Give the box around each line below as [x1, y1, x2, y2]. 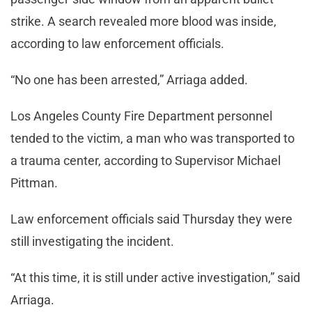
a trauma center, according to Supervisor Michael [10, 153, 281, 169]
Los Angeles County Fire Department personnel [10, 109, 272, 124]
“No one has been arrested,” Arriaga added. [10, 72, 251, 88]
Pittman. [10, 175, 61, 191]
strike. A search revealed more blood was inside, [10, 14, 276, 29]
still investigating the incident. [10, 234, 177, 249]
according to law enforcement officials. [10, 36, 227, 52]
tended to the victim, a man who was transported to [10, 131, 295, 146]
